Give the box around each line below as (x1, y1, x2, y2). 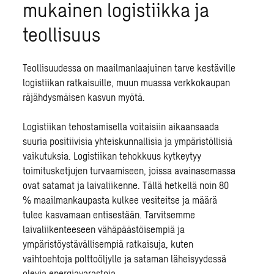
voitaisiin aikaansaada (127, 120, 220, 133)
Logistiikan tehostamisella (23, 120, 128, 133)
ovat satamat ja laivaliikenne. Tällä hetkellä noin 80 (23, 179, 229, 191)
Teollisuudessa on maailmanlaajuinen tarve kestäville (23, 62, 236, 74)
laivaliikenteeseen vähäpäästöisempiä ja (23, 223, 185, 235)
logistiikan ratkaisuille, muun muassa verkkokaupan (23, 76, 231, 89)
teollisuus (23, 22, 101, 46)
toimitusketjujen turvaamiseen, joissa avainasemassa (23, 165, 236, 177)
